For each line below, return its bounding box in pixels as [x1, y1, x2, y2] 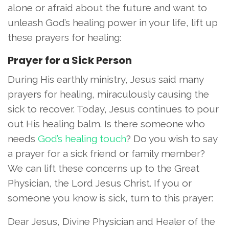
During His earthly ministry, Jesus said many [8, 73, 203, 85]
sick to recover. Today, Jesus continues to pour [8, 103, 219, 114]
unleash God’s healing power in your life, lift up [8, 16, 218, 28]
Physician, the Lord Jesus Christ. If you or [8, 177, 192, 189]
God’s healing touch [38, 132, 126, 144]
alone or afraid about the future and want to [8, 2, 207, 13]
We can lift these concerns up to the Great [8, 162, 199, 174]
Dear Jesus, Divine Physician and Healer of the [8, 215, 215, 227]
